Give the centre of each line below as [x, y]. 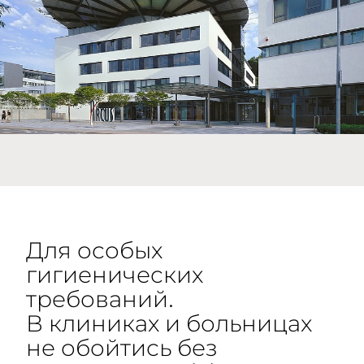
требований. [100, 299]
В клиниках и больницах [169, 323]
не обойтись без [122, 347]
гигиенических [115, 274]
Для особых [94, 250]
